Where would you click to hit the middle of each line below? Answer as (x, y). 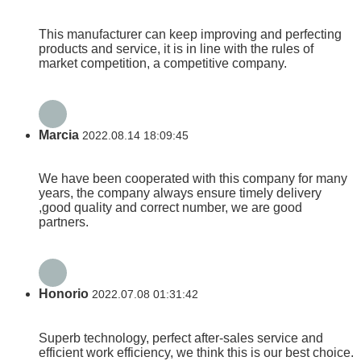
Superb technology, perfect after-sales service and (181, 338)
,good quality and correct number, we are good (170, 208)
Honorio (64, 294)
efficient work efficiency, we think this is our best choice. (196, 352)
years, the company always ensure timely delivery (180, 193)
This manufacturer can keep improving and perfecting (190, 34)
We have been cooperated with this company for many (193, 179)
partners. (64, 222)
